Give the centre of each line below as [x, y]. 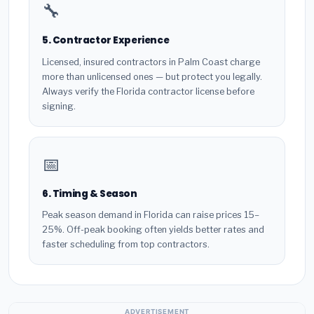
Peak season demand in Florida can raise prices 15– [151, 215]
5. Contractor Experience [106, 40]
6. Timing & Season [90, 193]
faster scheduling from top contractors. [126, 245]
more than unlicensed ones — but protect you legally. [152, 76]
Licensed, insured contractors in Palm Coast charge [151, 62]
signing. [59, 106]
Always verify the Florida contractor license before [148, 91]
